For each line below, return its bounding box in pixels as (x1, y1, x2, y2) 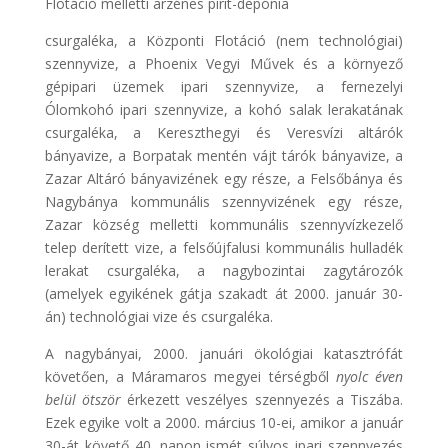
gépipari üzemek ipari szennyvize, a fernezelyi (44, 76, 404, 96)
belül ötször (44, 389, 122, 409)
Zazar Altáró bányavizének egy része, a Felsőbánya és (44, 168, 404, 188)
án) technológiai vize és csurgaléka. (44, 306, 273, 326)
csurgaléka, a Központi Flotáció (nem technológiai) (44, 30, 404, 50)
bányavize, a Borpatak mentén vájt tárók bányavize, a (44, 145, 404, 165)
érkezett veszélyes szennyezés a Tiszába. (121, 389, 404, 409)
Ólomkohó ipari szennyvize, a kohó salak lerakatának (44, 99, 404, 119)
